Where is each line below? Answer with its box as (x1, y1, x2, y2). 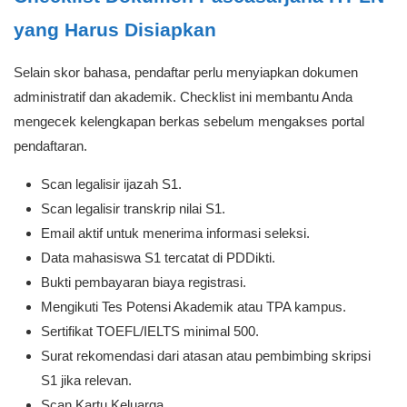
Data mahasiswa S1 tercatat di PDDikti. (41, 250, 275, 265)
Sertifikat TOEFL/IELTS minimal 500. (41, 323, 259, 339)
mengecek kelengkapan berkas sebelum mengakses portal (14, 114, 364, 129)
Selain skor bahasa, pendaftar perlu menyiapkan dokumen (14, 65, 358, 80)
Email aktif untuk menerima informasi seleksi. (41, 225, 310, 241)
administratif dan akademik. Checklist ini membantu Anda (14, 89, 352, 104)
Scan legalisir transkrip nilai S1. (41, 201, 225, 216)
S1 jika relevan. (41, 372, 132, 388)
